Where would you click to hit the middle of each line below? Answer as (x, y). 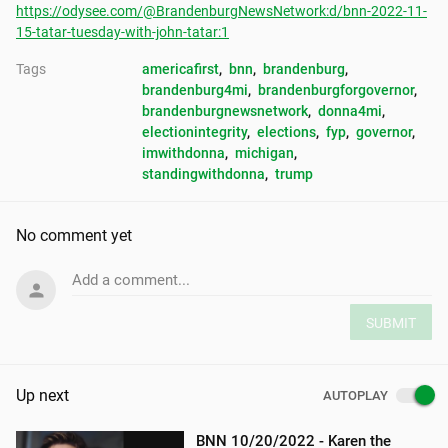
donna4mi (350, 111)
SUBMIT (391, 323)
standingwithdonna (203, 174)
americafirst (180, 69)
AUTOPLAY (355, 396)
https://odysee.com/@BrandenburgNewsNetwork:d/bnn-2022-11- (221, 11)
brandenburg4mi (195, 90)
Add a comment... (131, 280)
